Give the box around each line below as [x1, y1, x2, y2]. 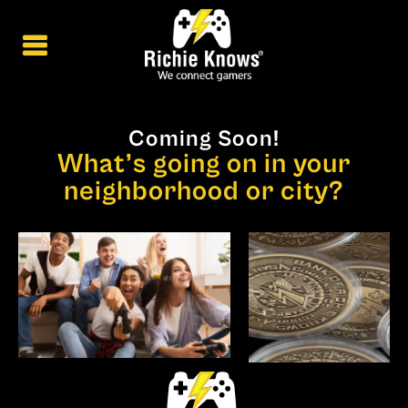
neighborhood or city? [64, 176, 344, 207]
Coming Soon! [128, 126, 280, 152]
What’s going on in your [57, 148, 351, 179]
